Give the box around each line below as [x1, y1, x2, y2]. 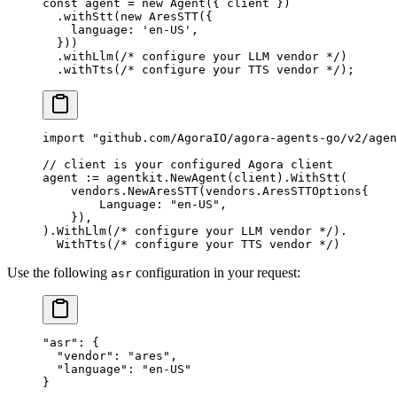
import [43, 131, 85, 145]
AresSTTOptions [262, 184, 362, 198]
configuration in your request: [132, 265, 300, 281]
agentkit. [99, 171, 170, 185]
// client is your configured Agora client [43, 158, 333, 172]
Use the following [7, 265, 111, 281]
